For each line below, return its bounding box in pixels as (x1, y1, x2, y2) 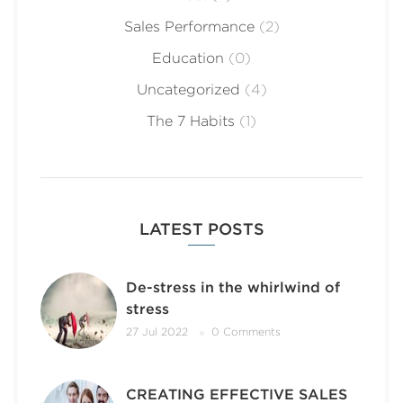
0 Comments (211, 325, 281, 339)
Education (152, 49, 224, 67)
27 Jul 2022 (126, 325, 188, 339)
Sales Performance (123, 17, 255, 35)
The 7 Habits (147, 112, 235, 130)
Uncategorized (136, 80, 240, 98)
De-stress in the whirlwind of (126, 278, 340, 296)
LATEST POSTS (139, 219, 264, 238)
